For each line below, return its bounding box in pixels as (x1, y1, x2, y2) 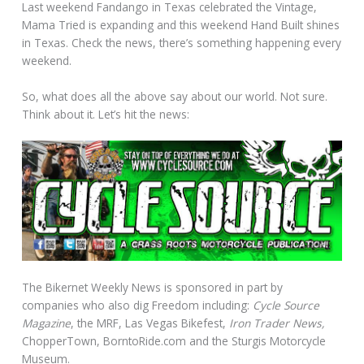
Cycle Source (249, 297, 320, 313)
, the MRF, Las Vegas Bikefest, (71, 314, 230, 331)
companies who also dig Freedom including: (22, 297, 250, 313)
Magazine (22, 314, 71, 331)
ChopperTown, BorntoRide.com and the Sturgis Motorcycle (22, 332, 327, 349)
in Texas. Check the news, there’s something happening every (22, 34, 342, 50)
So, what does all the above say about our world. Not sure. (22, 88, 328, 104)
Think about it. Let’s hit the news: (22, 106, 190, 122)
